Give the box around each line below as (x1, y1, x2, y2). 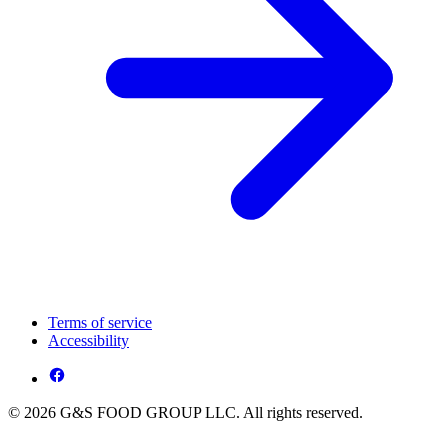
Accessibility (48, 331, 129, 349)
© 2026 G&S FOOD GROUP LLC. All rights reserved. (8, 403, 363, 421)
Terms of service (48, 313, 152, 331)
